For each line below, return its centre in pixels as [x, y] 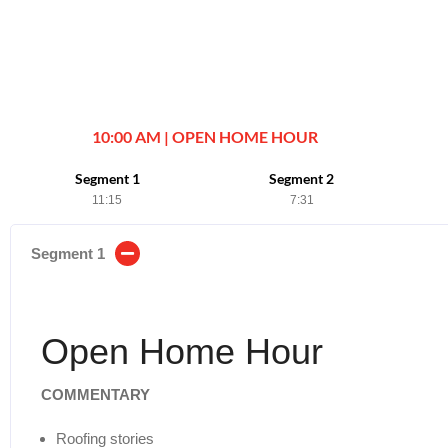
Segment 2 [302, 178]
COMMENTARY [95, 394]
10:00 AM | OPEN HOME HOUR [204, 136]
